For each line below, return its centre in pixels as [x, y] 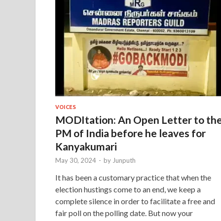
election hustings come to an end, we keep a [128, 189]
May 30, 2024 [76, 160]
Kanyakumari [86, 146]
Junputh [124, 160]
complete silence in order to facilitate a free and [135, 201]
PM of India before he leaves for [130, 133]
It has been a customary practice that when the [133, 177]
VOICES [66, 107]
